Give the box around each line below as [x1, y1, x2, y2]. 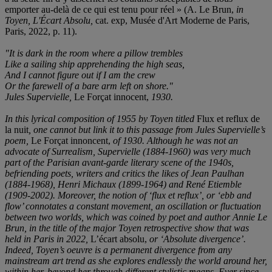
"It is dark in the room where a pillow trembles [5, 47, 183, 58]
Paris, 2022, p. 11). [5, 25, 77, 36]
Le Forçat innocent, [74, 91, 149, 102]
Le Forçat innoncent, [31, 135, 110, 146]
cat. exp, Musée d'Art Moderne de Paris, [93, 15, 250, 25]
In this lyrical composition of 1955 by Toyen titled [5, 113, 197, 124]
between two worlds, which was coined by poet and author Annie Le [5, 211, 267, 222]
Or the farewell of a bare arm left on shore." [5, 80, 173, 91]
